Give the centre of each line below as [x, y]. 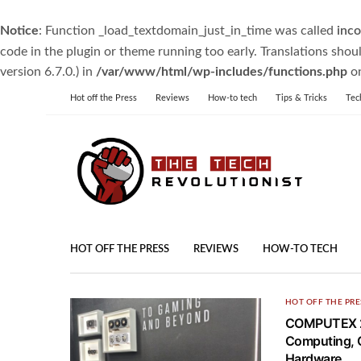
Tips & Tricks [301, 98]
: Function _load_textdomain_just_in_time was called [188, 31]
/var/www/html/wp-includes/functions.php [222, 72]
